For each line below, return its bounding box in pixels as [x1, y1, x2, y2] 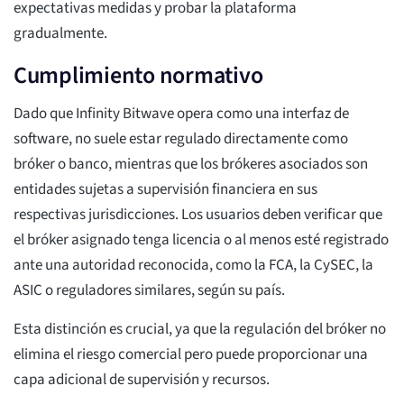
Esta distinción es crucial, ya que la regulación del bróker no [14, 318, 386, 341]
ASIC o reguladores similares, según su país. [14, 280, 285, 302]
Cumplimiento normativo [14, 59, 263, 93]
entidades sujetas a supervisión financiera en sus [14, 179, 317, 201]
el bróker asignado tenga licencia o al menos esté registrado [14, 229, 389, 252]
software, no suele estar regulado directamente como [14, 128, 348, 151]
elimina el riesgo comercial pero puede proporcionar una [14, 344, 368, 366]
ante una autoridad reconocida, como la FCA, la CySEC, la [14, 254, 373, 277]
